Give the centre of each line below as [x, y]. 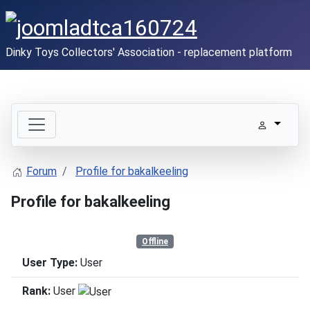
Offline [155, 241]
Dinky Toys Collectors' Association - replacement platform [149, 52]
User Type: [50, 262]
